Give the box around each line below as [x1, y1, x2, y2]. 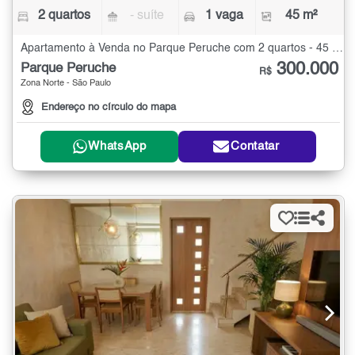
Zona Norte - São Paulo [21, 79, 111, 89]
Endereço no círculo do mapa [41, 101, 176, 113]
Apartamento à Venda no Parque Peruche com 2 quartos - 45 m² [332, 43, 343, 55]
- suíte [130, 10, 165, 23]
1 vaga [204, 10, 243, 23]
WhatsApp [88, 140, 147, 153]
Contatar [231, 140, 280, 153]
